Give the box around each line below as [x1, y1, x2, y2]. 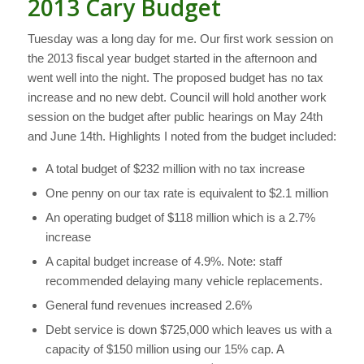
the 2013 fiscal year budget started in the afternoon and [27, 51, 317, 66]
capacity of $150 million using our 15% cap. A [45, 342, 284, 357]
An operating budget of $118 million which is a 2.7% [45, 210, 315, 225]
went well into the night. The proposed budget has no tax [27, 71, 323, 85]
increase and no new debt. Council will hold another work [27, 90, 327, 105]
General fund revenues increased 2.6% [45, 298, 252, 313]
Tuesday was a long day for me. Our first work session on [27, 32, 333, 46]
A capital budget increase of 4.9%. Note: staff [45, 254, 282, 269]
